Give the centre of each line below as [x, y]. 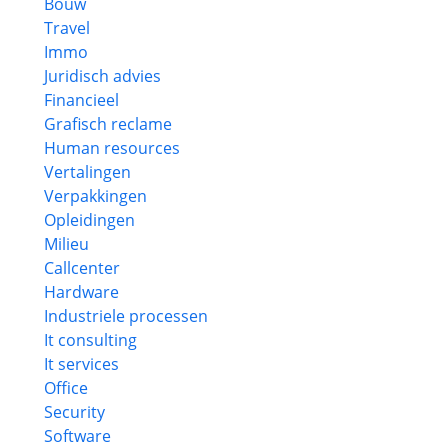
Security [74, 412]
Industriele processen [126, 316]
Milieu [66, 244]
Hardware [81, 292]
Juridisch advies [102, 76]
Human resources [112, 148]
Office [66, 388]
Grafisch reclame [108, 124]
